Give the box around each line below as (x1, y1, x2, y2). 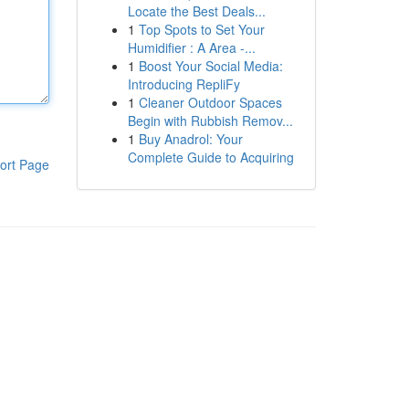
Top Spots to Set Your (138, 20, 265, 38)
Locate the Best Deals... (127, 2, 266, 20)
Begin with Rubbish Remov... (127, 111, 293, 130)
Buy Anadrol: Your (138, 130, 243, 148)
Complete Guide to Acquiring (127, 148, 294, 166)
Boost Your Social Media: (138, 57, 283, 75)
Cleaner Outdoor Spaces (138, 93, 282, 111)
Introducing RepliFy (127, 75, 240, 93)
